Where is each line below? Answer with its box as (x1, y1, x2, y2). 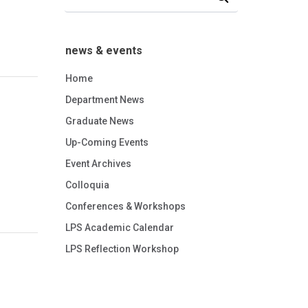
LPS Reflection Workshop (65, 243, 179, 254)
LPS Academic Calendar (65, 222, 175, 233)
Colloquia (65, 179, 110, 190)
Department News (65, 94, 145, 105)
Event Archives (65, 158, 132, 169)
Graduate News (65, 115, 135, 126)
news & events (65, 44, 142, 57)
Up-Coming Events (65, 137, 149, 148)
